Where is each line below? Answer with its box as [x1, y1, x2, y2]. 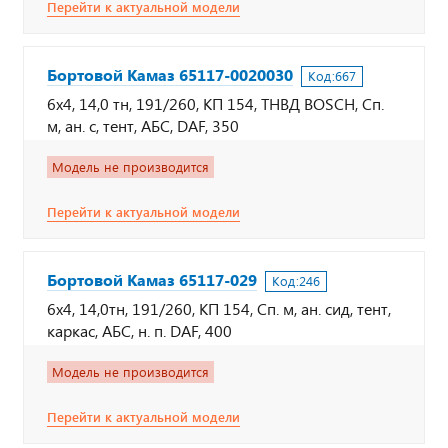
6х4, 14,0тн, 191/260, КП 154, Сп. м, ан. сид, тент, [47, 298, 391, 319]
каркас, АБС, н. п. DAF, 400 [47, 320, 232, 341]
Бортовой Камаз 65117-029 [47, 269, 257, 290]
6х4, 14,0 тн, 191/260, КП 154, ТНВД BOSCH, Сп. [47, 93, 384, 114]
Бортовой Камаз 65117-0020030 [47, 64, 293, 85]
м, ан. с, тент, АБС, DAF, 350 [47, 115, 239, 136]
